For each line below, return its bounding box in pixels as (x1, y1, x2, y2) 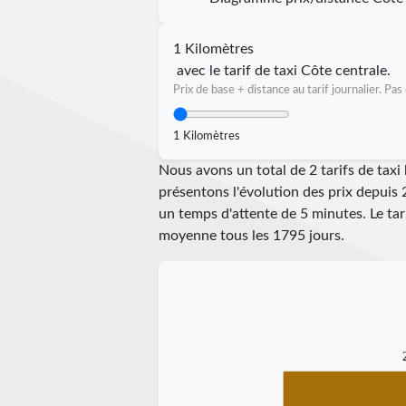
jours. (304, 227, 344, 243)
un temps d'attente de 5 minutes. (158, 206, 370, 221)
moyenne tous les (158, 227, 273, 243)
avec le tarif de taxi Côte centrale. (176, 63, 391, 78)
